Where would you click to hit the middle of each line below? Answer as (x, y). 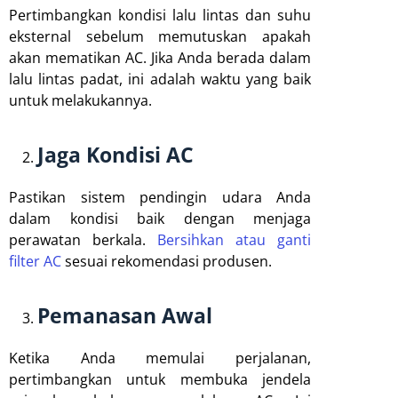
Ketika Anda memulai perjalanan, (160, 358)
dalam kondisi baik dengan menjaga (160, 218)
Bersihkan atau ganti (234, 239)
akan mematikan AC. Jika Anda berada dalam (160, 57)
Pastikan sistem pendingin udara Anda (160, 197)
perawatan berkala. (83, 239)
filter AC (35, 261)
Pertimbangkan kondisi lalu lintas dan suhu (160, 15)
